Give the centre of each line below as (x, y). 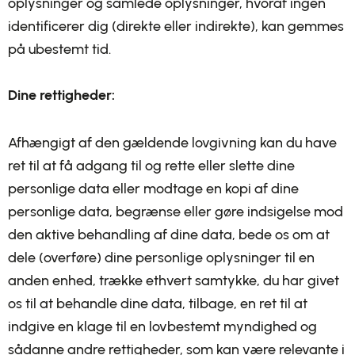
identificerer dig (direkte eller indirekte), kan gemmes (176, 26)
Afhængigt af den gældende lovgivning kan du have (172, 143)
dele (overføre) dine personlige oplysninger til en (161, 258)
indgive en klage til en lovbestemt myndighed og (162, 326)
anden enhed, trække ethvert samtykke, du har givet (174, 281)
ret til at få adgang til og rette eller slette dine (151, 166)
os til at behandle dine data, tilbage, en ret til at (158, 303)
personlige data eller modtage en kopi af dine (153, 189)
